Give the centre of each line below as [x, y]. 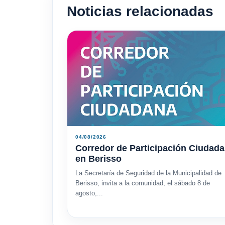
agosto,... [89, 193]
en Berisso [98, 159]
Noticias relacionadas [140, 12]
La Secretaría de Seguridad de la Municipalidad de [148, 173]
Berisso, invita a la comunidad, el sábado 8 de [143, 183]
